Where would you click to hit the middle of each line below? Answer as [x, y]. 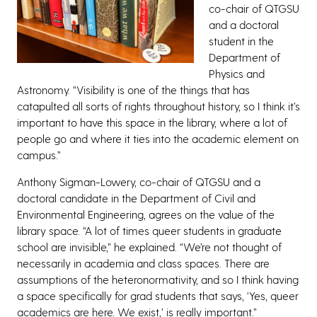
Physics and [237, 73]
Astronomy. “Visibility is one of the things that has [133, 89]
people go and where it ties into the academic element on [158, 138]
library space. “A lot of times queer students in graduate [149, 230]
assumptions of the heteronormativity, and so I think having [158, 279]
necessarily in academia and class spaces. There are [143, 263]
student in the [241, 40]
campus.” [39, 154]
